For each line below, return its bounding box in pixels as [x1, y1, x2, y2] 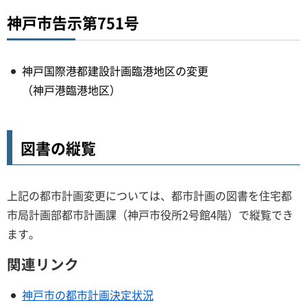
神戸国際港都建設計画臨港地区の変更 [22, 62, 208, 79]
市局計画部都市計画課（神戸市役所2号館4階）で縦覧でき [7, 206, 293, 223]
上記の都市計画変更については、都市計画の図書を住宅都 [7, 187, 292, 204]
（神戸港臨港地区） [22, 82, 121, 98]
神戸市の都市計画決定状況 [22, 286, 153, 303]
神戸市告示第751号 [7, 11, 139, 34]
